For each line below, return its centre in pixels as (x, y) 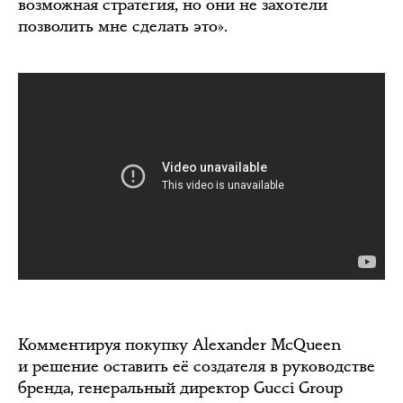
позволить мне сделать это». (123, 27)
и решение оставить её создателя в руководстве (197, 366)
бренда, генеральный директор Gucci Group (180, 387)
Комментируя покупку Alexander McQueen (179, 344)
